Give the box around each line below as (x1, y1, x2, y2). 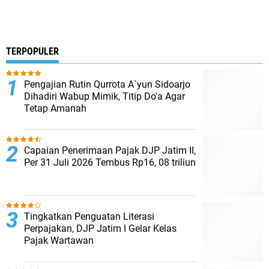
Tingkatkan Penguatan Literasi (24, 211, 154, 222)
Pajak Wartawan (24, 235, 94, 246)
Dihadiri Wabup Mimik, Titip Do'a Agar (24, 91, 185, 102)
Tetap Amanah (24, 103, 86, 114)
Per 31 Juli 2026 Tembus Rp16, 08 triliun (24, 157, 196, 168)
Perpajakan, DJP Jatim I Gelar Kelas (24, 223, 177, 234)
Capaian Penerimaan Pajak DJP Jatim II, (24, 145, 196, 156)
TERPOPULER (6, 46, 59, 57)
